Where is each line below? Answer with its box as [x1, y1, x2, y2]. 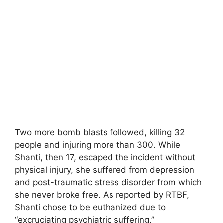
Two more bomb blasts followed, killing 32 [15, 127, 185, 137]
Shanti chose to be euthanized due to [15, 202, 166, 212]
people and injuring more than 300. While [15, 140, 180, 150]
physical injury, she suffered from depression [15, 165, 194, 175]
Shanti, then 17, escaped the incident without [15, 152, 195, 162]
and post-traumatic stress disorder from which [15, 177, 202, 187]
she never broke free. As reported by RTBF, [15, 190, 189, 200]
